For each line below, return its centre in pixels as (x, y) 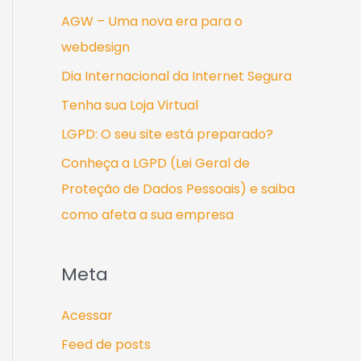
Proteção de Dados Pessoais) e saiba (178, 189)
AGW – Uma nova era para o (152, 21)
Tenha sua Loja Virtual (130, 105)
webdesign (95, 47)
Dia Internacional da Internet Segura (176, 76)
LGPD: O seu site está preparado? (167, 134)
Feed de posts (106, 345)
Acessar (87, 316)
